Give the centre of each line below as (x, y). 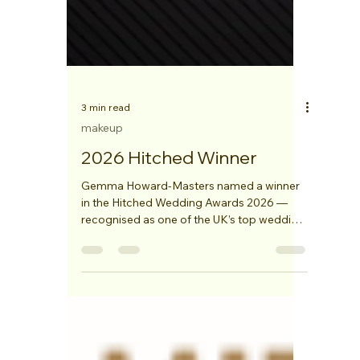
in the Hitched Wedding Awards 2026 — (184, 238)
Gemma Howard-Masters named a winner (190, 221)
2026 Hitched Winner (169, 193)
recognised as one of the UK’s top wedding (192, 255)
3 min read (105, 142)
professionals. (117, 272)
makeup (102, 163)
